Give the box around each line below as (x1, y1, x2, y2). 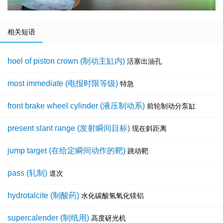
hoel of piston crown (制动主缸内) (7, 57, 125, 66)
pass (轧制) (7, 169, 47, 178)
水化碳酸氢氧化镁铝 (81, 192, 144, 200)
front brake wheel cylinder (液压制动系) (7, 102, 145, 111)
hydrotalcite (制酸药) (7, 191, 79, 200)
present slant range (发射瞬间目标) (7, 124, 130, 133)
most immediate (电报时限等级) (7, 79, 118, 88)
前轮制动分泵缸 (147, 102, 196, 111)
